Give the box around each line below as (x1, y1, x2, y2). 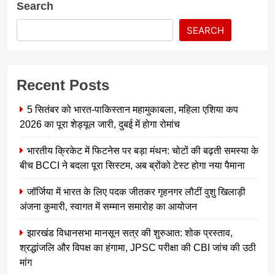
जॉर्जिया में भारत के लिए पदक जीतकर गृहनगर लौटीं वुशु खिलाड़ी (27, 185, 246, 197)
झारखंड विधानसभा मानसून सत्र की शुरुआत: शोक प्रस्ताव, (27, 227, 233, 238)
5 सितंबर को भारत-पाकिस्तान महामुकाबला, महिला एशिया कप (27, 103, 238, 115)
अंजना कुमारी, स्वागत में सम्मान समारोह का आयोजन (20, 200, 197, 212)
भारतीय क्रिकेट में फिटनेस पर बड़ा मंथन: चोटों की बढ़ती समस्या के (27, 144, 258, 156)
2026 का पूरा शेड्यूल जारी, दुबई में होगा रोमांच (20, 118, 180, 130)
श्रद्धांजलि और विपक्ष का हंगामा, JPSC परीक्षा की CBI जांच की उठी (20, 241, 256, 253)
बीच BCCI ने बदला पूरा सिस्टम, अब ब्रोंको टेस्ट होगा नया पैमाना (20, 159, 245, 171)
